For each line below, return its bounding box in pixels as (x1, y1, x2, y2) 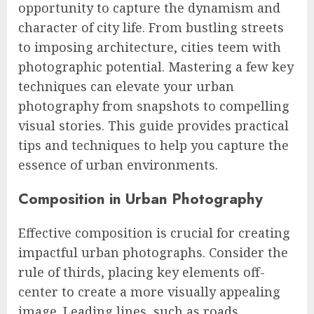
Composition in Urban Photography (18, 187, 263, 210)
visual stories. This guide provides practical (18, 116, 289, 134)
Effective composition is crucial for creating (18, 224, 290, 241)
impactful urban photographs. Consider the (18, 243, 288, 261)
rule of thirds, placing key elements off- (18, 263, 265, 280)
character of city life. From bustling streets (18, 18, 284, 36)
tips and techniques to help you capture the (18, 136, 289, 153)
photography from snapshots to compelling (18, 97, 289, 114)
